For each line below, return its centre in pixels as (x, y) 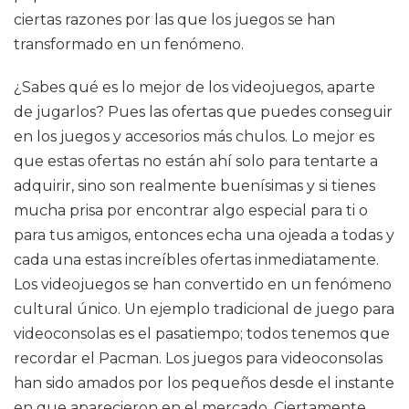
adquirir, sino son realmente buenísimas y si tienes (194, 186)
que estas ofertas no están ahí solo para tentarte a (196, 161)
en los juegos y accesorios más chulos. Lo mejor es (194, 136)
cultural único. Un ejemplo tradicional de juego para (204, 309)
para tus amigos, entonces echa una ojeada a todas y (204, 235)
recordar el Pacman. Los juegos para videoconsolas (198, 358)
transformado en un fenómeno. (129, 44)
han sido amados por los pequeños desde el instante (204, 383)
